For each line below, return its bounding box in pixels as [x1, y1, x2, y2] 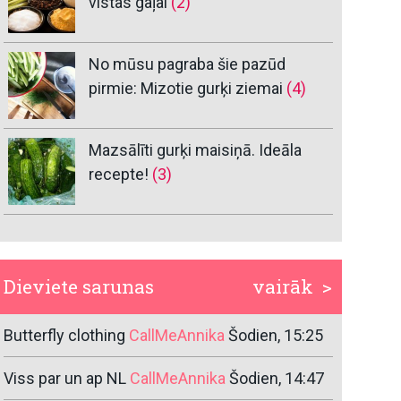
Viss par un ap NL [4, 369, 127, 388]
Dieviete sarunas [4, 274, 155, 300]
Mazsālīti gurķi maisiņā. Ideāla [89, 141, 303, 160]
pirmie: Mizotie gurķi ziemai [89, 79, 284, 98]
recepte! [89, 165, 149, 184]
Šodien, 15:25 [228, 326, 324, 346]
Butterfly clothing [4, 326, 126, 346]
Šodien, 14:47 [229, 369, 325, 388]
